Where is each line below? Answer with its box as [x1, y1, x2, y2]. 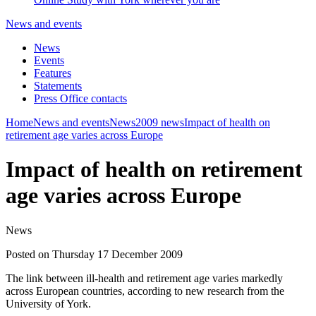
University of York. [6, 297, 91, 310]
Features [34, 67, 71, 79]
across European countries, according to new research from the [6, 284, 284, 297]
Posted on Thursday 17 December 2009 [6, 248, 183, 260]
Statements [34, 80, 82, 92]
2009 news [135, 116, 184, 128]
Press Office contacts [34, 92, 127, 104]
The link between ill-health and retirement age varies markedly [6, 272, 283, 284]
